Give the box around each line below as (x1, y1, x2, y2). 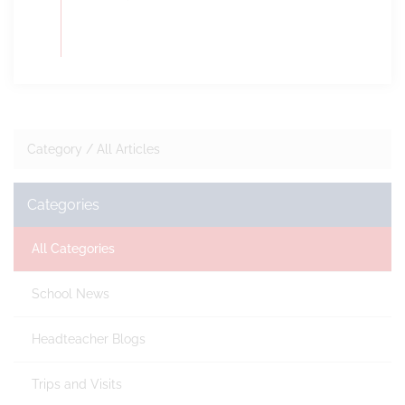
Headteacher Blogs (32, 332, 146, 346)
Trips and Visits (32, 377, 122, 391)
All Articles (97, 142, 160, 156)
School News (32, 287, 109, 301)
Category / (27, 142, 97, 156)
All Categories (32, 241, 115, 256)
